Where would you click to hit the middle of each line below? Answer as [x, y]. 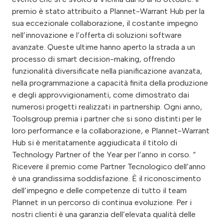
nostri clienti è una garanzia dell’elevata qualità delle [104, 215]
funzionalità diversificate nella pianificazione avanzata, [107, 71]
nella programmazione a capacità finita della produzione [110, 83]
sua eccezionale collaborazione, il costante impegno [105, 23]
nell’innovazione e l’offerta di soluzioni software [97, 35]
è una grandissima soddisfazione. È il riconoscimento [107, 179]
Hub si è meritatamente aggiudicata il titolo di [95, 143]
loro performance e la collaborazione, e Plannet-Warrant [111, 131]
